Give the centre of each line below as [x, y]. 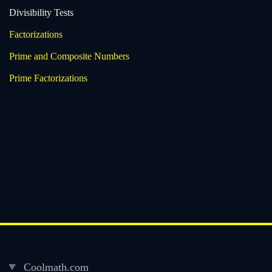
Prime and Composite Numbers [69, 56]
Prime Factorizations [48, 78]
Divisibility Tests [41, 12]
